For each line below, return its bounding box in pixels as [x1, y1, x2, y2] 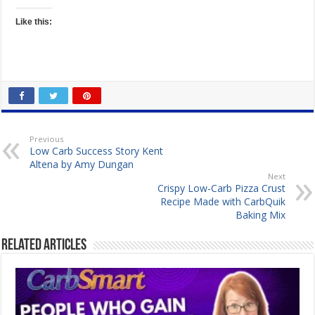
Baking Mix [235, 207, 285, 221]
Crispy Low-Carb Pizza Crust [157, 181, 285, 195]
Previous [30, 133, 64, 144]
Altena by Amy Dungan [30, 157, 134, 171]
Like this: [15, 16, 53, 27]
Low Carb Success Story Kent [30, 143, 164, 157]
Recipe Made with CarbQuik [160, 194, 285, 208]
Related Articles [1, 237, 87, 254]
